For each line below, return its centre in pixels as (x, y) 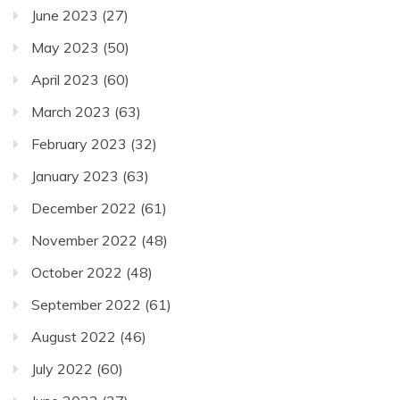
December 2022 (84, 208)
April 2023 (65, 80)
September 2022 (86, 305)
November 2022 (84, 241)
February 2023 (79, 144)
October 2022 (77, 273)
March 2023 (71, 112)
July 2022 (62, 369)
